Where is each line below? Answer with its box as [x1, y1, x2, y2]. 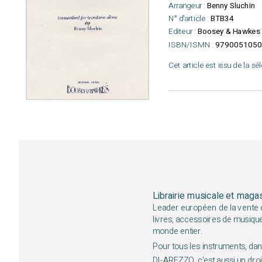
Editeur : [168, 25, 196, 37]
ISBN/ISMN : [168, 39, 213, 51]
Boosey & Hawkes [197, 25, 260, 37]
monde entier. [152, 225, 203, 238]
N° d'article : [168, 12, 209, 25]
